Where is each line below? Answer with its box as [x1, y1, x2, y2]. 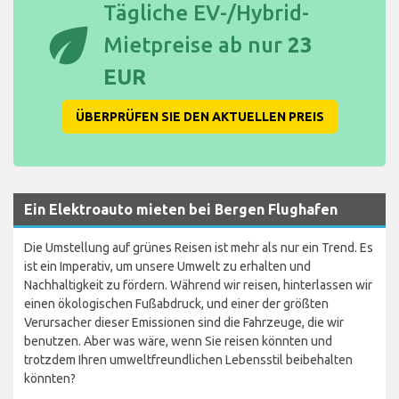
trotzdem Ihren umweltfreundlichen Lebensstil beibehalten [24, 353, 353, 368]
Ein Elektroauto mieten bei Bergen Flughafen [24, 201, 338, 218]
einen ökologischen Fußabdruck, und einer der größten [24, 297, 329, 312]
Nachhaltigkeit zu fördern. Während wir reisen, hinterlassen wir [24, 278, 372, 293]
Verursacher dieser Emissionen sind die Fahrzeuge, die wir [24, 315, 344, 330]
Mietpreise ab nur [103, 33, 288, 58]
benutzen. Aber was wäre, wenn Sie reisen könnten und [24, 334, 332, 349]
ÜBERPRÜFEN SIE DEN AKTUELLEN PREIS [75, 110, 324, 125]
